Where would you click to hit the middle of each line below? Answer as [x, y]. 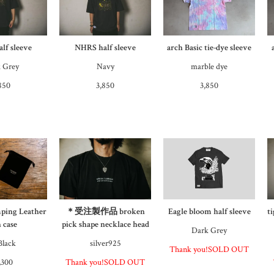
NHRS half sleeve [106, 48]
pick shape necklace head [105, 225]
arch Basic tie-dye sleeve [209, 48]
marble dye [209, 67]
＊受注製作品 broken [105, 212]
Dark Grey [209, 231]
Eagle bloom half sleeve [209, 212]
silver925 [105, 244]
